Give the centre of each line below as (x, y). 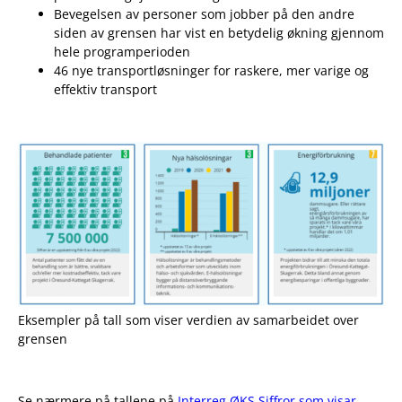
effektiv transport (105, 90)
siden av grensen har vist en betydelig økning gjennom (219, 33)
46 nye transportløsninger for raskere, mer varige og (211, 71)
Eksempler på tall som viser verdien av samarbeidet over (188, 320)
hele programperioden (122, 52)
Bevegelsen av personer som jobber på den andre (204, 14)
